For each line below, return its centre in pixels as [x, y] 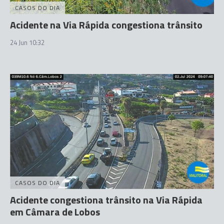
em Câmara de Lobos [55, 211]
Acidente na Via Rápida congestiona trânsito [106, 25]
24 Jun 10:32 [27, 42]
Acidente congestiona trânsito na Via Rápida [106, 199]
